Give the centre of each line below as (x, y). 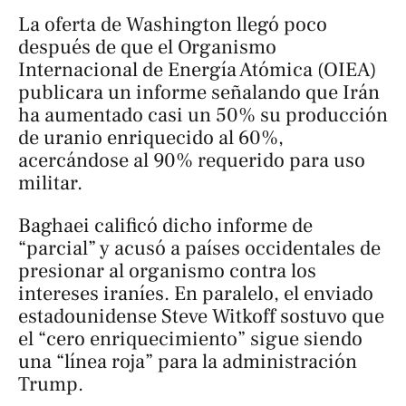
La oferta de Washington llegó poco (173, 24)
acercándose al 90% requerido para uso (192, 160)
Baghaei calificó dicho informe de (165, 226)
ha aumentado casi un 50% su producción (203, 115)
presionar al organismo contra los (167, 271)
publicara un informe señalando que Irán (199, 92)
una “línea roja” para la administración (188, 362)
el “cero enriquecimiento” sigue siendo (190, 339)
